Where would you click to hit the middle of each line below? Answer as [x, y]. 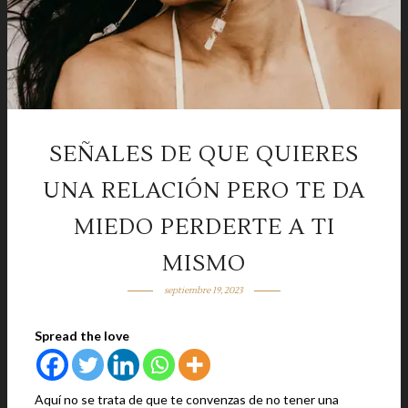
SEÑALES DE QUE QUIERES [204, 154]
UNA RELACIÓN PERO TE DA [204, 191]
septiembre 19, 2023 [204, 290]
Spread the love [82, 336]
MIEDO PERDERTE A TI [204, 227]
